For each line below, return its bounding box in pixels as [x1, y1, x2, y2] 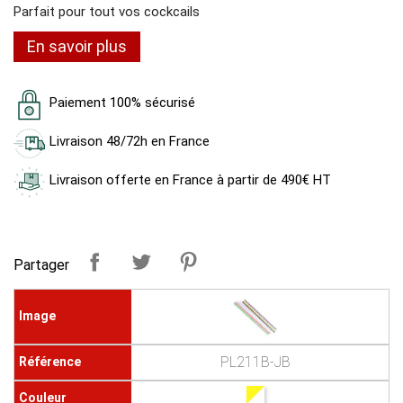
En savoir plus [27, 36, 127, 56]
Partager [13, 256, 69, 274]
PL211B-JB [219, 353, 291, 371]
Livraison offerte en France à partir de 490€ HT [49, 171, 331, 188]
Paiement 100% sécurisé [49, 94, 195, 111]
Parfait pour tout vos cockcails [13, 3, 203, 20]
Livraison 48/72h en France [49, 132, 210, 149]
